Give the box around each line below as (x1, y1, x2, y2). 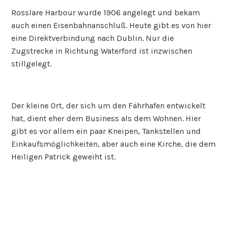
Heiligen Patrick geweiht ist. (11, 151, 116, 162)
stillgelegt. (11, 58, 52, 68)
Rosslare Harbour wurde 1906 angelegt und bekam (11, 7, 200, 17)
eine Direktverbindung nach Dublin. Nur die (11, 33, 174, 43)
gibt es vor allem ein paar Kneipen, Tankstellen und (11, 126, 201, 136)
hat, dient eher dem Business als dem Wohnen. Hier (11, 113, 201, 123)
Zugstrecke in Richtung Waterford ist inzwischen (11, 45, 193, 56)
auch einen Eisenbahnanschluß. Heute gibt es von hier (11, 20, 212, 30)
